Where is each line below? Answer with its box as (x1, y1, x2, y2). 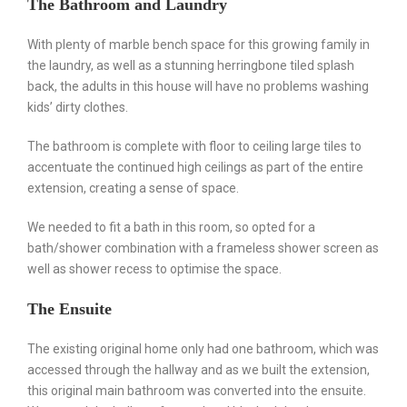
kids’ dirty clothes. (27, 100, 128, 115)
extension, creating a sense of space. (27, 181, 239, 196)
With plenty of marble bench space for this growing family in (27, 37, 370, 53)
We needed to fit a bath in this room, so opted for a (27, 220, 315, 235)
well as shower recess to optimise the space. (27, 262, 282, 277)
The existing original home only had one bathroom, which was (27, 342, 379, 357)
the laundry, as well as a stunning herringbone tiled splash (27, 58, 354, 74)
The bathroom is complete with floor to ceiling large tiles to (27, 139, 362, 154)
